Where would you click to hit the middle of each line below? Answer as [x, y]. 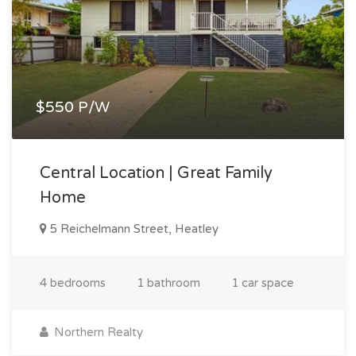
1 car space [263, 282]
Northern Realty [97, 332]
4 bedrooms [73, 282]
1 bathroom [168, 282]
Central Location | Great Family [156, 173]
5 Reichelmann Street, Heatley [133, 228]
